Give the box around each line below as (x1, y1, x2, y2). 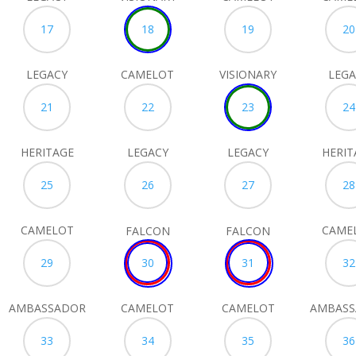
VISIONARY (219, 66, 277, 82)
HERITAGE (20, 144, 74, 160)
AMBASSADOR (8, 300, 86, 315)
